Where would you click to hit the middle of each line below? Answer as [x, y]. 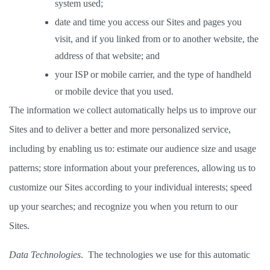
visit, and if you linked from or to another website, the [157, 39]
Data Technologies [45, 255]
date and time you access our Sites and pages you [148, 22]
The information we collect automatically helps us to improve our [133, 110]
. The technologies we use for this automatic [165, 255]
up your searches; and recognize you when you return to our [123, 206]
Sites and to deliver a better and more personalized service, [120, 129]
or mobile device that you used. [115, 91]
